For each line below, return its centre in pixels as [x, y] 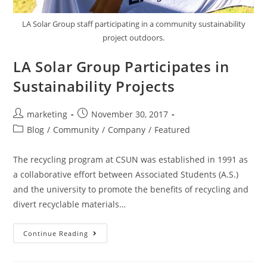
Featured [173, 129]
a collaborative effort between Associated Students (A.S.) [126, 174]
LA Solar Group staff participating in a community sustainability [133, 24]
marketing [47, 114]
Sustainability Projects [94, 86]
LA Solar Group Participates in [121, 66]
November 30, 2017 [130, 114]
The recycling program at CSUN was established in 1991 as [131, 159]
